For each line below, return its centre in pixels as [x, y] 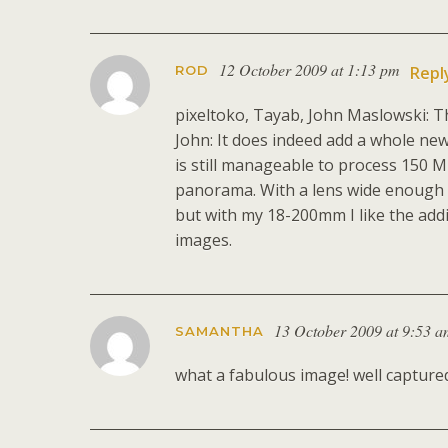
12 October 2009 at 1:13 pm [309, 70]
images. [203, 239]
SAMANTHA [219, 330]
